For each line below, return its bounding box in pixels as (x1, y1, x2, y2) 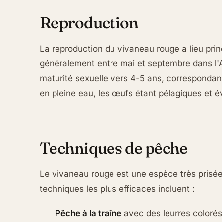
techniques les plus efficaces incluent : (40, 184, 195, 194)
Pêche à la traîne (55, 208, 122, 218)
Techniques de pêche (40, 138, 188, 158)
